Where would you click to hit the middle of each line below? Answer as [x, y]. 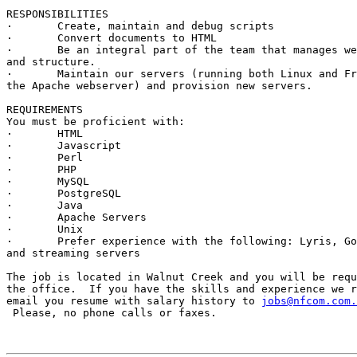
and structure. [51, 62]
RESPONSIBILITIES [57, 14]
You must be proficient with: [96, 122]
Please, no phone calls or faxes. [112, 313]
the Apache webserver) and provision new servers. [166, 86]
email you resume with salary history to [134, 301]
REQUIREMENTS [45, 110]
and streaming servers [73, 253]
